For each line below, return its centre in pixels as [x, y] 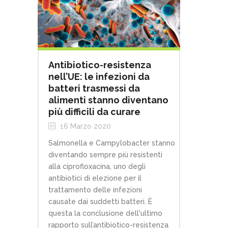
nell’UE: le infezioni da [99, 77]
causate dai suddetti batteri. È [100, 202]
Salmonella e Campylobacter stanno [112, 143]
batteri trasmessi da [94, 89]
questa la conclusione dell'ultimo [105, 213]
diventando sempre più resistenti [105, 155]
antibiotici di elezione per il [95, 178]
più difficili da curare [94, 112]
